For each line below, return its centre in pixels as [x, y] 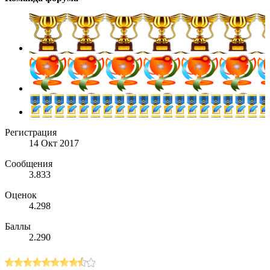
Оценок [21, 195]
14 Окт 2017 [54, 143]
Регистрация [31, 132]
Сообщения [29, 163]
